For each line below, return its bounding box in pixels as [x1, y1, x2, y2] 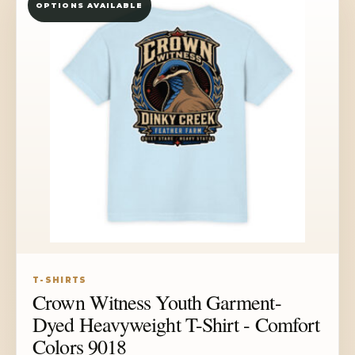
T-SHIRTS [32, 275, 87, 286]
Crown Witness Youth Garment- [32, 288, 281, 316]
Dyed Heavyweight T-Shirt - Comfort [32, 311, 320, 338]
